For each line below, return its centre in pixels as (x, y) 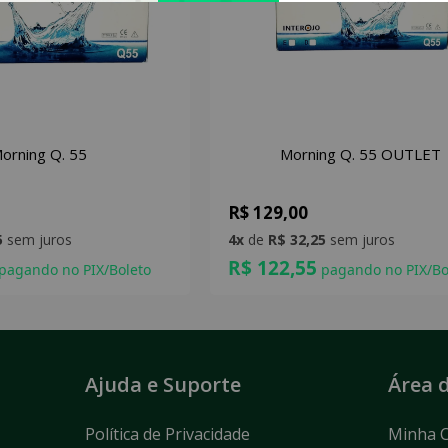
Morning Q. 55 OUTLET (361, 154)
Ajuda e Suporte (162, 385)
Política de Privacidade (167, 434)
